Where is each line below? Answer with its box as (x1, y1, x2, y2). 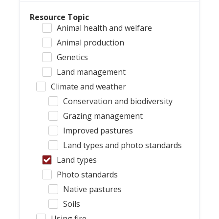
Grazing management (63, 110, 143, 121)
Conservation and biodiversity (63, 96, 173, 107)
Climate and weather (50, 81, 126, 92)
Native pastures (63, 184, 122, 195)
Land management (57, 66, 126, 77)
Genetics (57, 52, 88, 63)
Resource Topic (30, 12, 89, 22)
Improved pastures (63, 125, 133, 136)
